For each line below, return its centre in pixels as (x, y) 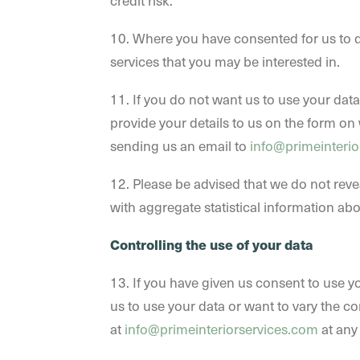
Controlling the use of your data (212, 244)
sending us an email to (180, 145)
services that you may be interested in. (225, 61)
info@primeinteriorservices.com (221, 329)
